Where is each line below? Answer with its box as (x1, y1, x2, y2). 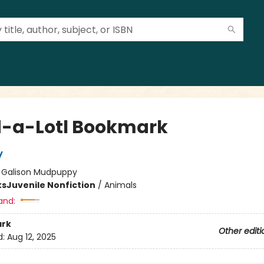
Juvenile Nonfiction (6, 179, 95, 191)
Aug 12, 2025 (6, 231, 56, 243)
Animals (104, 179, 137, 191)
